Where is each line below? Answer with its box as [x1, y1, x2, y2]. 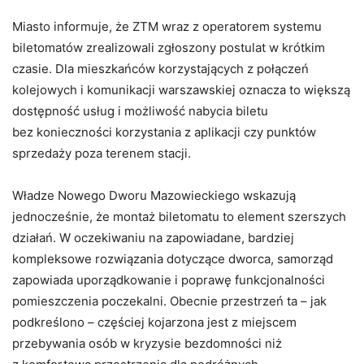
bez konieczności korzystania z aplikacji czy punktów [12, 123, 316, 140]
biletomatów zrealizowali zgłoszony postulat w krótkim [12, 39, 325, 55]
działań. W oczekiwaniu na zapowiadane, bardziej [12, 229, 294, 245]
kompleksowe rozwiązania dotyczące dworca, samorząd [12, 250, 333, 266]
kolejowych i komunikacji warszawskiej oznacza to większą [12, 81, 350, 97]
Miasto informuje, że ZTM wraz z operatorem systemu [12, 18, 322, 34]
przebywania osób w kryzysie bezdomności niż [12, 335, 282, 351]
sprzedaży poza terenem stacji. [12, 145, 191, 161]
